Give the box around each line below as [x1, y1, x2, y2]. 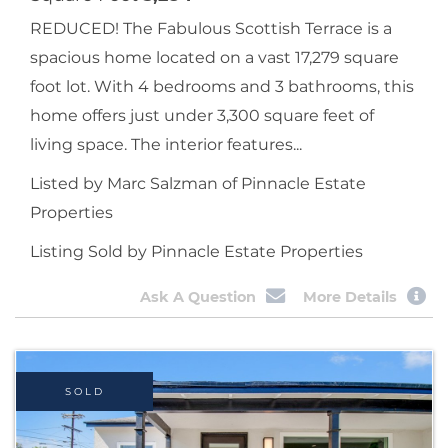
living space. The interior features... [30, 135, 302, 155]
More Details [303, 287, 398, 306]
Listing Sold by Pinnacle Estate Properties [30, 242, 363, 262]
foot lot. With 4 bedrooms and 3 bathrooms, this [30, 77, 414, 97]
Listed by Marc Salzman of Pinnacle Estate [30, 174, 366, 194]
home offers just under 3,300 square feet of [30, 106, 374, 126]
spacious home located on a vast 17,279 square [30, 48, 399, 68]
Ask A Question [139, 287, 256, 306]
